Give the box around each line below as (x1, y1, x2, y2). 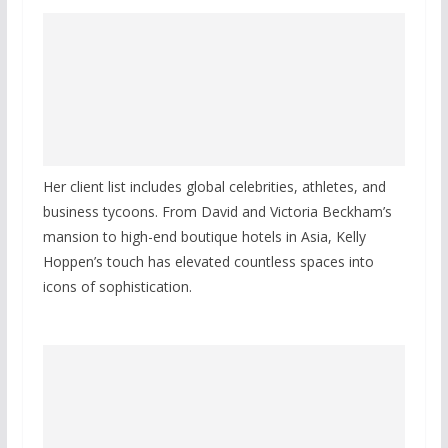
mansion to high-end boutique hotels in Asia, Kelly (42, 226, 366, 246)
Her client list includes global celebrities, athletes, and (42, 176, 386, 196)
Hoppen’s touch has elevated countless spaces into (42, 251, 374, 271)
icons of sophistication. (42, 276, 192, 296)
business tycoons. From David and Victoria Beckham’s (42, 201, 392, 221)
